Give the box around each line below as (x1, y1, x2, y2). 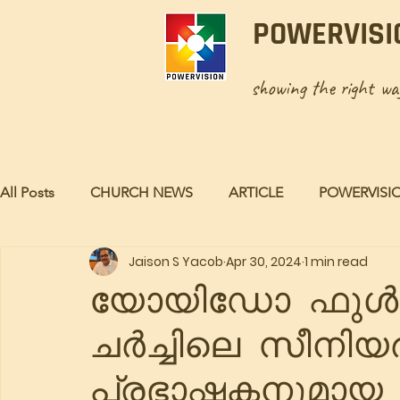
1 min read (304, 252, 368, 271)
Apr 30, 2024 (226, 252, 302, 271)
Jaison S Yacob (129, 252, 223, 271)
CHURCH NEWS (90, 184, 193, 201)
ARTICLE (229, 184, 283, 201)
